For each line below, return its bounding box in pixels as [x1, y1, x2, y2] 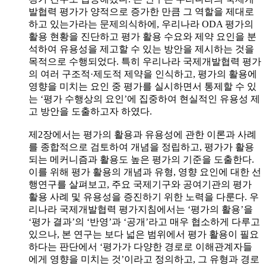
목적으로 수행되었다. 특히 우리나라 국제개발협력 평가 [28, 56, 261, 66]
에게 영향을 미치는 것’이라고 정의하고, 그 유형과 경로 [28, 254, 259, 264]
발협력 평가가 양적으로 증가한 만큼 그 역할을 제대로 [28, 6, 254, 17]
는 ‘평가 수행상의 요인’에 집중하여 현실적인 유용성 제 [28, 93, 260, 104]
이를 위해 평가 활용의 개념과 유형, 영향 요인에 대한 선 [28, 166, 261, 177]
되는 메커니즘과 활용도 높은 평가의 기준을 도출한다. [28, 154, 254, 164]
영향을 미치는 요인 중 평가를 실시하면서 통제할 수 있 [28, 81, 256, 91]
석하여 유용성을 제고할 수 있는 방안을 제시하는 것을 [28, 43, 254, 54]
